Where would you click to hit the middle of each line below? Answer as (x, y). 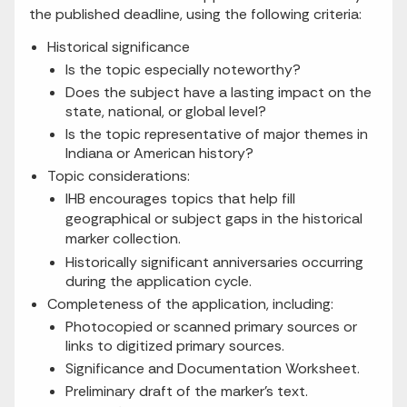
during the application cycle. (159, 282)
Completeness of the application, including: (190, 304)
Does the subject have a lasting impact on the (218, 93)
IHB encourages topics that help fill (180, 199)
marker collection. (123, 239)
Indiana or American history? (159, 154)
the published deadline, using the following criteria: (195, 15)
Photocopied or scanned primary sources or (211, 327)
